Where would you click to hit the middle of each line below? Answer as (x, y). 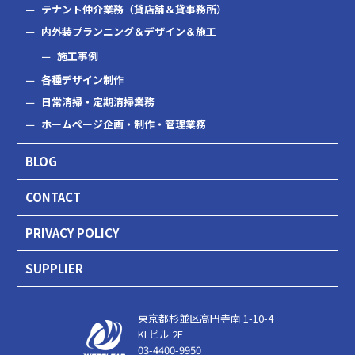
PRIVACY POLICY (73, 233)
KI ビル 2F (160, 334)
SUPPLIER (55, 268)
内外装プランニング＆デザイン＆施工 (129, 31)
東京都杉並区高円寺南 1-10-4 (205, 318)
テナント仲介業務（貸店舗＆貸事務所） (134, 9)
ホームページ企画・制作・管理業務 (124, 124)
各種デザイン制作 (83, 80)
